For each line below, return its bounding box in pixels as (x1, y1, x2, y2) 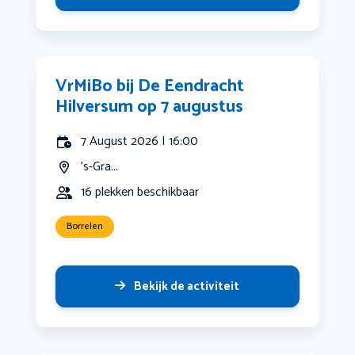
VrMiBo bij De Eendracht (55, 72, 244, 101)
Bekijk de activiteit (134, 277, 240, 297)
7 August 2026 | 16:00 (80, 131, 198, 153)
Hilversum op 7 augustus (55, 93, 243, 122)
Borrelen (66, 219, 103, 235)
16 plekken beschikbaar (80, 181, 199, 204)
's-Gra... (80, 156, 118, 178)
